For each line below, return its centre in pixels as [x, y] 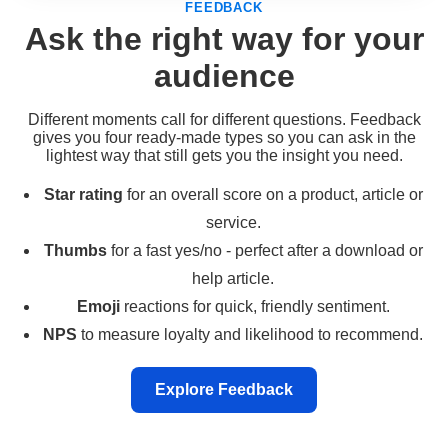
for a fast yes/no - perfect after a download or [264, 250]
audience [224, 75]
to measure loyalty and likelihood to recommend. [250, 334]
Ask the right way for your [224, 38]
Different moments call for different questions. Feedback [224, 119]
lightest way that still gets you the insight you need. [224, 155]
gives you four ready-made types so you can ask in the [224, 137]
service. [233, 222]
